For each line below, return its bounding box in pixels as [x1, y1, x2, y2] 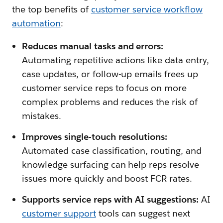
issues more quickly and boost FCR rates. [22, 173, 193, 184]
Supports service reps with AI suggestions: [22, 194, 199, 205]
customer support [22, 208, 96, 219]
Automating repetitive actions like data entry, [22, 54, 210, 66]
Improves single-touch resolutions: [22, 131, 168, 142]
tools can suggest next [96, 208, 191, 219]
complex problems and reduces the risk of [22, 96, 198, 108]
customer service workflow [91, 3, 203, 15]
